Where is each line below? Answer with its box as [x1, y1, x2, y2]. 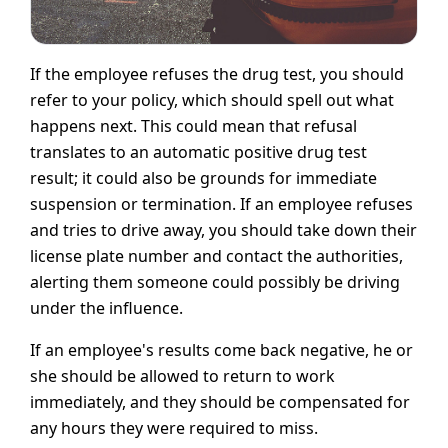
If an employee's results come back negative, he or [30, 339, 413, 362]
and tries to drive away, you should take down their [30, 219, 417, 242]
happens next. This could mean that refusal [30, 115, 357, 138]
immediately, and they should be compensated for [30, 391, 410, 414]
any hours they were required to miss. [30, 417, 318, 440]
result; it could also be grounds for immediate [30, 167, 377, 190]
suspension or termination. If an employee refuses [30, 193, 413, 216]
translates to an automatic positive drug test [30, 141, 367, 164]
